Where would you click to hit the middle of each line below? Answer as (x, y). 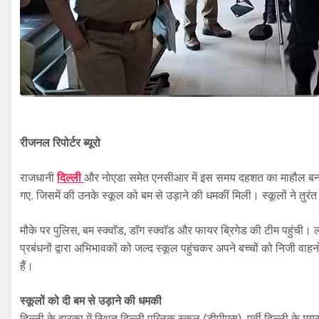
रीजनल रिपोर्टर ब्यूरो (60, 143)
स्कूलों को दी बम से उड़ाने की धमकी (91, 301)
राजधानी (38, 178)
